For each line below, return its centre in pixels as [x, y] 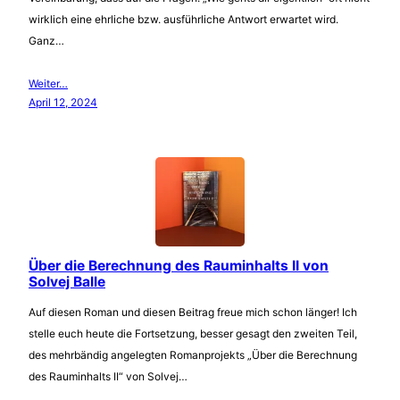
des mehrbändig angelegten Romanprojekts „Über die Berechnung [193, 354]
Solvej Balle [67, 281]
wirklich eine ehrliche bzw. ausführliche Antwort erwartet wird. [183, 19]
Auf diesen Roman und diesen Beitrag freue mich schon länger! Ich [193, 312]
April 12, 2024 [63, 102]
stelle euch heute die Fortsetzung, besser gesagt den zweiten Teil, [193, 333]
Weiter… [48, 83]
